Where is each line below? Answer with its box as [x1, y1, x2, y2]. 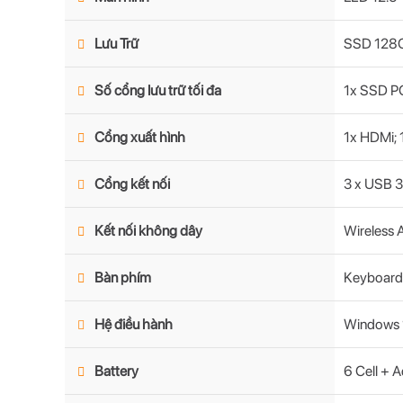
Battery [92, 363, 139, 380]
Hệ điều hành [92, 316, 173, 333]
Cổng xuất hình [92, 129, 185, 146]
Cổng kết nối [92, 175, 170, 193]
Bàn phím [92, 269, 151, 286]
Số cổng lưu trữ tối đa [92, 82, 221, 99]
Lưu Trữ [92, 35, 139, 52]
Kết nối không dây [92, 222, 202, 239]
